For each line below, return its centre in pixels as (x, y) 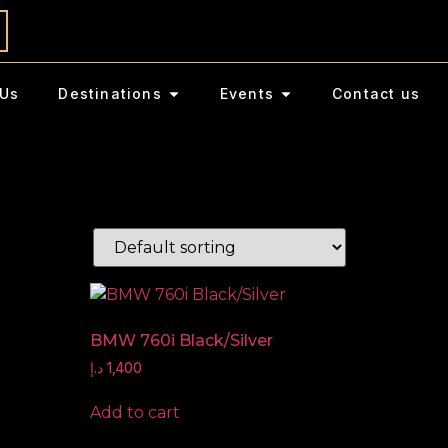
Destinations (110, 93)
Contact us (376, 93)
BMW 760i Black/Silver (182, 340)
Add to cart (135, 412)
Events (246, 93)
